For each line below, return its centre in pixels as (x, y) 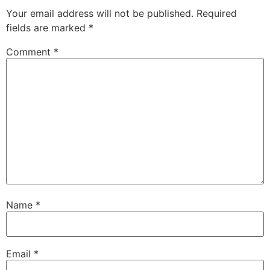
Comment (30, 52)
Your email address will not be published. (100, 13)
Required (217, 13)
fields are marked (47, 27)
